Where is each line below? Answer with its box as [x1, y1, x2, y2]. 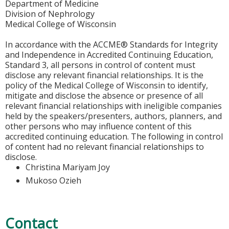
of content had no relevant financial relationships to [5, 141, 204, 152]
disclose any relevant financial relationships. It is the [5, 69, 203, 81]
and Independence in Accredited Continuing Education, [5, 49, 213, 60]
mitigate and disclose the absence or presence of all [5, 89, 203, 101]
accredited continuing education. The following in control [5, 130, 223, 142]
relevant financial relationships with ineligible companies [5, 100, 222, 111]
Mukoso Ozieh [26, 174, 81, 186]
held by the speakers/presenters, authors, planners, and [5, 110, 222, 122]
